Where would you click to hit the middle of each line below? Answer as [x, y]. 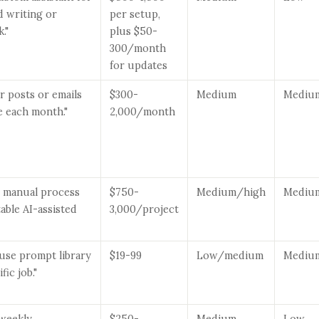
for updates [138, 65]
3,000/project [144, 209]
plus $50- [134, 31]
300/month [138, 48]
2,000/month [142, 111]
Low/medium [230, 255]
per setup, [135, 14]
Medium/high [231, 192]
